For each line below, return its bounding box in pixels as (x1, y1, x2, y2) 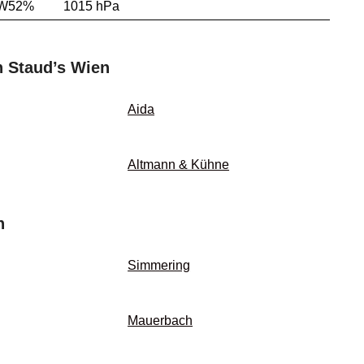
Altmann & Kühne (128, 158, 230, 172)
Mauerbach (128, 314, 193, 328)
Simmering (128, 258, 191, 273)
